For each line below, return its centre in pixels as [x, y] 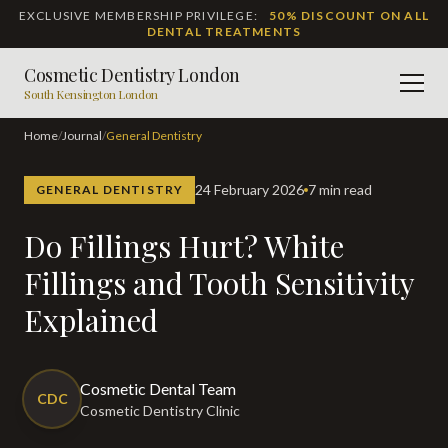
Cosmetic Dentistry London [132, 75]
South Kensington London [91, 94]
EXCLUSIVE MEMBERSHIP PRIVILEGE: [144, 15]
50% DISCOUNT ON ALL [349, 15]
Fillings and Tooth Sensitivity [219, 283]
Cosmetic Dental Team [163, 388]
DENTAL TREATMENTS [224, 31]
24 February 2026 [254, 189]
